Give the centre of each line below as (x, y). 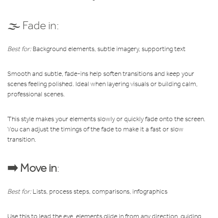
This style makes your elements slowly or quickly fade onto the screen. (106, 119)
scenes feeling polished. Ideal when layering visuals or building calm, (102, 84)
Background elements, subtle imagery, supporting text (108, 49)
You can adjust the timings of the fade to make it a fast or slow (95, 129)
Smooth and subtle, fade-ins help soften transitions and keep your (101, 73)
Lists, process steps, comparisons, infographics (99, 191)
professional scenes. (36, 94)
